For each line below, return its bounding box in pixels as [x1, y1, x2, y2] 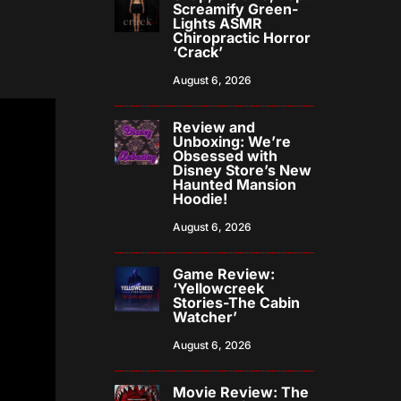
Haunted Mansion [173, 175, 297, 194]
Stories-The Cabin [173, 294, 301, 312]
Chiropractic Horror [173, 29, 311, 47]
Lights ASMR [173, 14, 263, 33]
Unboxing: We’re [173, 132, 292, 151]
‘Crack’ [173, 43, 224, 62]
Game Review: [173, 265, 276, 284]
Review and [173, 118, 256, 137]
